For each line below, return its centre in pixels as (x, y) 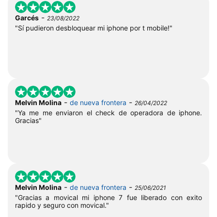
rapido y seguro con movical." (62, 205)
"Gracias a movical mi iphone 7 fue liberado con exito (108, 197)
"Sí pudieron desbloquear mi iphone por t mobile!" (94, 28)
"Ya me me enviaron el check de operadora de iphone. (108, 112)
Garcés (27, 17)
